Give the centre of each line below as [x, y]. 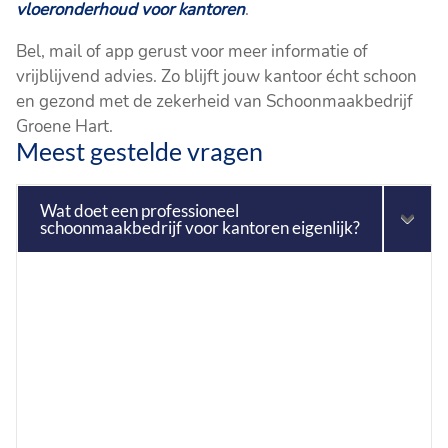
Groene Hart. [65, 126]
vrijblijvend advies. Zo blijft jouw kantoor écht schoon [217, 76]
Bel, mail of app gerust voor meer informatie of [192, 51]
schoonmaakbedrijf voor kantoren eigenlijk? [200, 227]
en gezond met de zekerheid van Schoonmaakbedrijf [215, 101]
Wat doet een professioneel [140, 210]
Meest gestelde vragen [140, 150]
